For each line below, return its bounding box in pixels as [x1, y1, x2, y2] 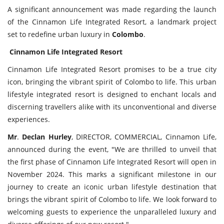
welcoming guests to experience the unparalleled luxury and [7, 207, 216, 217]
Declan [22, 132, 45, 142]
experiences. [7, 114, 50, 124]
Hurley [48, 132, 71, 142]
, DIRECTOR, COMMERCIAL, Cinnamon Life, [71, 132, 217, 142]
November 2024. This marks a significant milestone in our [7, 169, 216, 179]
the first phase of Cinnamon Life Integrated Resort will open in [7, 157, 216, 167]
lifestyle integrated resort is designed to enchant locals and [7, 89, 216, 99]
